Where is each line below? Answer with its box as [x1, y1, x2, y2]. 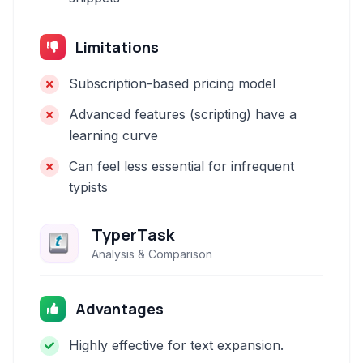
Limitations [75, 37, 159, 57]
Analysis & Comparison [92, 247, 212, 261]
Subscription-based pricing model [69, 75, 275, 92]
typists [69, 179, 108, 195]
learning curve [69, 127, 158, 143]
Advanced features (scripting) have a [69, 106, 297, 122]
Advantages [75, 299, 164, 318]
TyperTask [92, 224, 174, 246]
